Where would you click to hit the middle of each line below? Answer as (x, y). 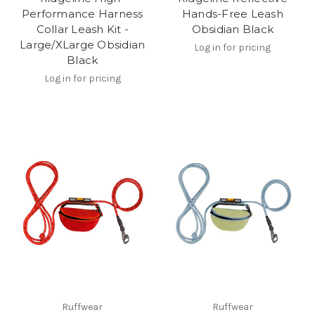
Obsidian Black (232, 29)
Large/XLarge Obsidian (83, 44)
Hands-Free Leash (232, 13)
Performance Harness (82, 13)
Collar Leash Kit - (82, 29)
